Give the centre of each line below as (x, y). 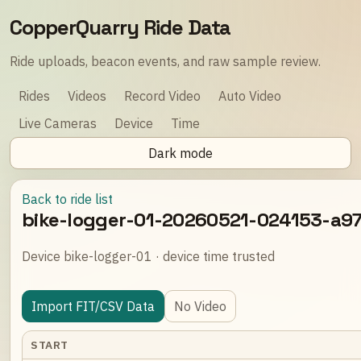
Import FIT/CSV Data (93, 306)
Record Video (162, 96)
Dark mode (180, 153)
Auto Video (250, 96)
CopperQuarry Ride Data (120, 27)
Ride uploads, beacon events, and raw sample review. (165, 61)
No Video (200, 306)
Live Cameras (58, 123)
